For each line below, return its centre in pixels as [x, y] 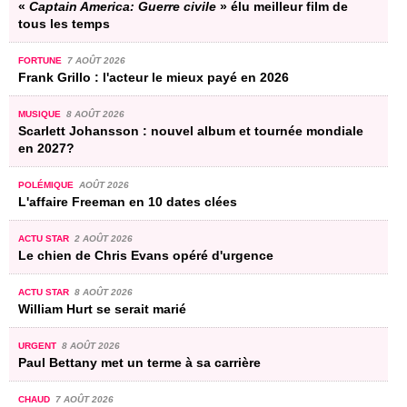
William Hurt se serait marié [102, 308]
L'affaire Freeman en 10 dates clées [128, 201]
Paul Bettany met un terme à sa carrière [139, 362]
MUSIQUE [41, 114]
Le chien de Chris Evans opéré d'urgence [146, 255]
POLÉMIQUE [47, 184]
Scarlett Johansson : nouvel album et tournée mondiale [191, 130]
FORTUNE [41, 60]
